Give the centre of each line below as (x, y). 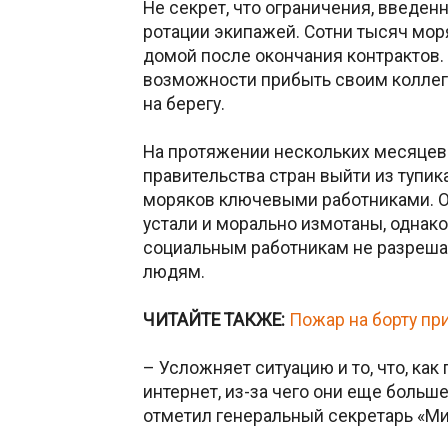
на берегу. (184, 103)
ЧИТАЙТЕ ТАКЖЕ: (216, 319)
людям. (174, 271)
